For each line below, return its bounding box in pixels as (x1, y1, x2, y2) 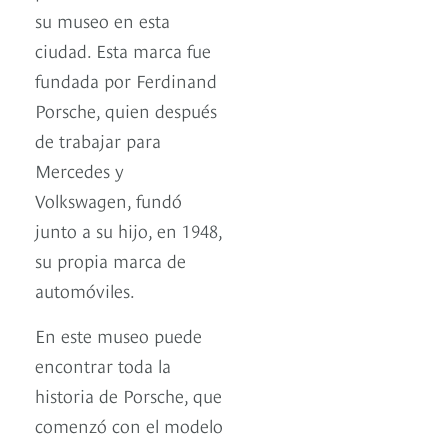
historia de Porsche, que (35, 382, 222, 408)
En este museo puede (35, 322, 202, 348)
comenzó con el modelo (35, 412, 223, 438)
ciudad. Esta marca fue (35, 37, 211, 63)
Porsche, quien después (35, 97, 217, 123)
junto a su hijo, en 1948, (35, 217, 222, 243)
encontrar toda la (35, 352, 171, 378)
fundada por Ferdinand (35, 67, 217, 93)
